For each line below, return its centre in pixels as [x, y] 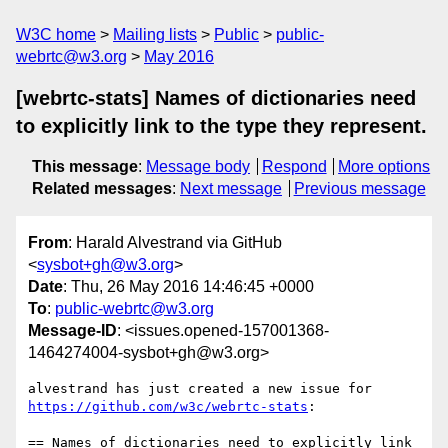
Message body [198, 166]
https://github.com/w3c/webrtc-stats [168, 407]
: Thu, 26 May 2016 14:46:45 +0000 [188, 287]
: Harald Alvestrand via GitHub [175, 243]
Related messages [102, 188]
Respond [294, 166]
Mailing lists [155, 34]
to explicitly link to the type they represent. [221, 126]
